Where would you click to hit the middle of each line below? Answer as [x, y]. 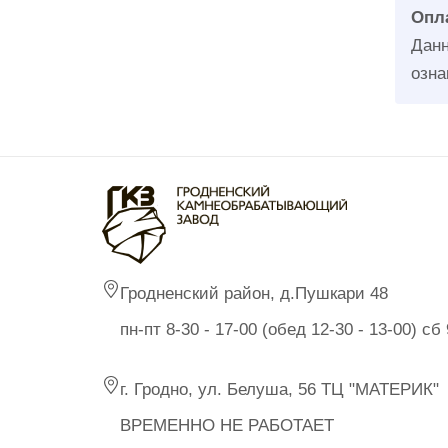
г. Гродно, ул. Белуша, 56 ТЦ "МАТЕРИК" [279, 389]
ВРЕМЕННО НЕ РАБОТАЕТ [227, 425]
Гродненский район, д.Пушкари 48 [254, 293]
